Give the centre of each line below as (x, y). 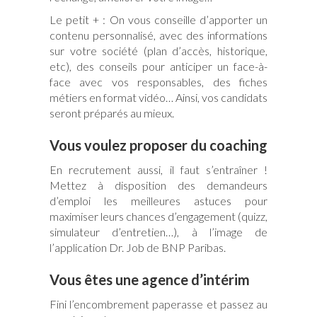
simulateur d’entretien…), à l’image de (158, 231)
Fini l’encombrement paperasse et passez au (158, 304)
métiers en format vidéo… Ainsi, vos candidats (158, 97)
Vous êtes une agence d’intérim (150, 279)
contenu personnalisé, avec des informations (158, 35)
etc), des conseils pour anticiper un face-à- (158, 66)
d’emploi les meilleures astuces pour (158, 200)
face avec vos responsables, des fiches (158, 81)
